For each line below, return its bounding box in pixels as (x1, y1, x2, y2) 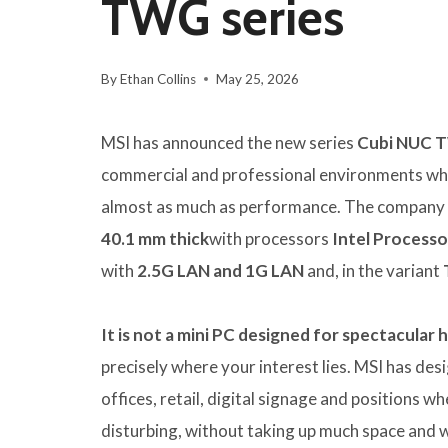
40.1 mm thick (101, 228, 209, 250)
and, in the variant (304, 260, 443, 282)
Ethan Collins (120, 71, 197, 88)
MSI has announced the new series (101, 132, 357, 154)
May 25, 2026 (216, 71, 300, 88)
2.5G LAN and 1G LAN (137, 260, 304, 282)
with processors (209, 228, 332, 250)
